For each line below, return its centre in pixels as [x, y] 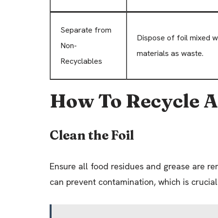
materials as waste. [170, 53]
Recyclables [81, 61]
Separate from [86, 30]
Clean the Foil [92, 135]
